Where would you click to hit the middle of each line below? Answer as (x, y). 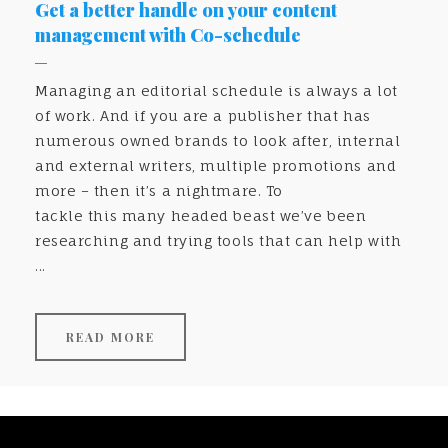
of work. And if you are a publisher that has (203, 116)
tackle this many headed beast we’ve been (201, 216)
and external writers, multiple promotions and (216, 166)
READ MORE (110, 337)
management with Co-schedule (168, 35)
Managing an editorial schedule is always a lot (216, 91)
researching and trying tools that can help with (218, 241)
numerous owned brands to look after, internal (218, 141)
